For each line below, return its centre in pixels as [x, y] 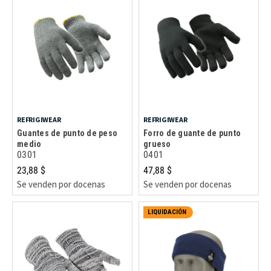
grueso [157, 144]
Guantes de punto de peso [67, 133]
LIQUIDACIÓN [167, 212]
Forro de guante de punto [192, 133]
